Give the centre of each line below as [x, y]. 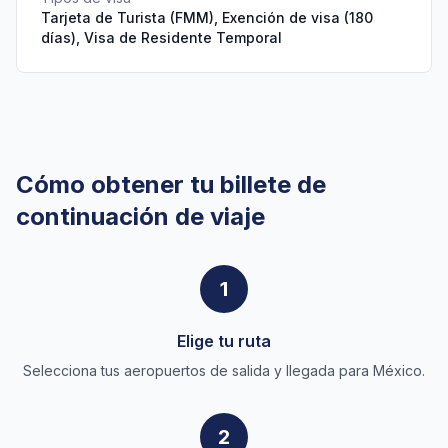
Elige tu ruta [224, 341]
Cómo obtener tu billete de [171, 184]
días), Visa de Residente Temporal [161, 37]
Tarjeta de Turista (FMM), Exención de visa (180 [207, 17]
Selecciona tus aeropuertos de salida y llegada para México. [224, 370]
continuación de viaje [140, 216]
